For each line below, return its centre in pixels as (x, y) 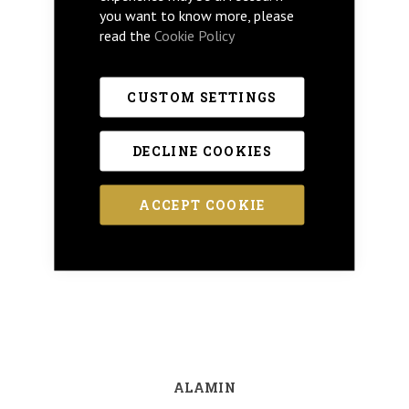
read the (127, 35)
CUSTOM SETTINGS (202, 97)
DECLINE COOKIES (202, 151)
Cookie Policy (195, 35)
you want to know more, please (197, 15)
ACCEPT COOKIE (202, 204)
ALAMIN (204, 388)
